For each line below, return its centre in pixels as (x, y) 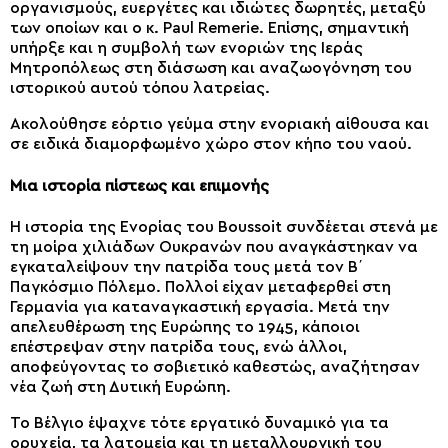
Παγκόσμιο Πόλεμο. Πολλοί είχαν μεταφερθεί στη (200, 286)
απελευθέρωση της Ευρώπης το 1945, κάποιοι (185, 326)
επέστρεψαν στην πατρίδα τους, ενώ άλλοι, (178, 346)
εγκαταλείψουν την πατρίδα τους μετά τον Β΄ (186, 266)
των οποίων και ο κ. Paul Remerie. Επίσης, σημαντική (209, 28)
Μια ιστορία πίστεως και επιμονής (139, 185)
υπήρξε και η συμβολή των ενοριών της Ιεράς (186, 48)
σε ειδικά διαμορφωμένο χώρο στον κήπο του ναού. (211, 144)
